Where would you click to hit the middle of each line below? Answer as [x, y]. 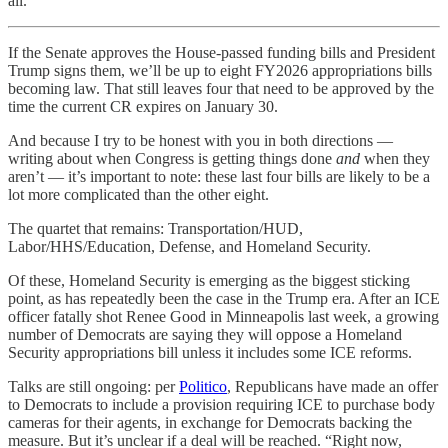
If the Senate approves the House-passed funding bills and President [221, 52]
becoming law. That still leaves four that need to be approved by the [221, 88]
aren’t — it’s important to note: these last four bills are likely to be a [219, 176]
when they [397, 158]
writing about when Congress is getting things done [172, 158]
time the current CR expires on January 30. [143, 106]
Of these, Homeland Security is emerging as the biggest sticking [209, 280]
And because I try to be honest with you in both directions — [200, 140]
